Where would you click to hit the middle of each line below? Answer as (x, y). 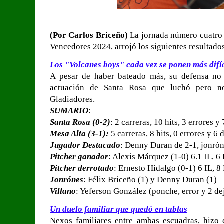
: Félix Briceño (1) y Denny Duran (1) (150, 179)
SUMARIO (69, 110)
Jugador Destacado (85, 145)
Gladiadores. (72, 99)
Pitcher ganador (79, 156)
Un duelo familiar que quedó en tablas (119, 209)
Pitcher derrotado (82, 168)
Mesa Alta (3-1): (79, 133)
